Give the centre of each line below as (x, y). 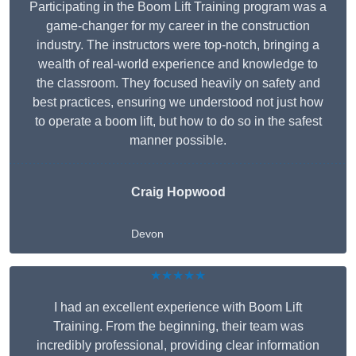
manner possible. (178, 141)
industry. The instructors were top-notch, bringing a (178, 45)
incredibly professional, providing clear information (178, 346)
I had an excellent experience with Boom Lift (178, 308)
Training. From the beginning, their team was (178, 327)
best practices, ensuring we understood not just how (178, 103)
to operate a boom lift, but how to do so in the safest (178, 122)
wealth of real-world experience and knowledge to (178, 64)
